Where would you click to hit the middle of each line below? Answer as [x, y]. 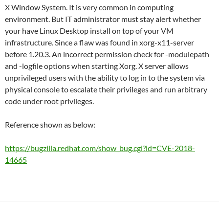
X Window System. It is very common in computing [89, 7]
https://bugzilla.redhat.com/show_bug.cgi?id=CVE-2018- [100, 148]
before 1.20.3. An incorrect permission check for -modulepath [107, 54]
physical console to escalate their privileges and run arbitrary [106, 89]
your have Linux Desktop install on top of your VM [89, 30]
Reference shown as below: [50, 124]
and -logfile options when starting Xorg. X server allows [97, 66]
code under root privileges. [49, 101]
